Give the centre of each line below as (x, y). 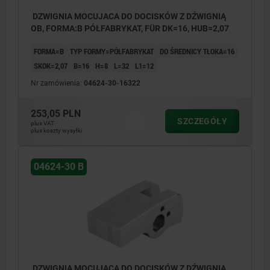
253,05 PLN (56, 114)
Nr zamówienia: (57, 83)
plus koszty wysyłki (56, 131)
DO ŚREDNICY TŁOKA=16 (197, 52)
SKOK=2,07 (51, 66)
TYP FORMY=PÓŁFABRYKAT (112, 52)
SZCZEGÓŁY (202, 121)
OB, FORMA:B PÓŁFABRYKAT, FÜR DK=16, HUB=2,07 (130, 29)
